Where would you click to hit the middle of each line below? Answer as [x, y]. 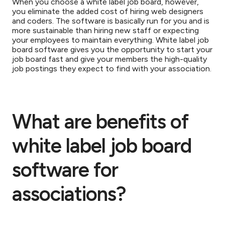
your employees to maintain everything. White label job [110, 40]
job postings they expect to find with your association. [112, 69]
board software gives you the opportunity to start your [112, 49]
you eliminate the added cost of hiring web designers [108, 11]
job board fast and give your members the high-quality [109, 59]
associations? [69, 194]
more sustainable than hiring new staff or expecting [105, 30]
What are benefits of [100, 122]
